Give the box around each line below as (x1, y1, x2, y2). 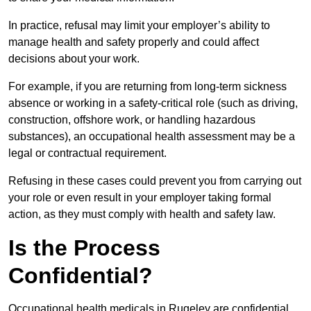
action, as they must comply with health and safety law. (8, 208, 276, 221)
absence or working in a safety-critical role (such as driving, (8, 97, 298, 110)
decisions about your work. (8, 53, 140, 65)
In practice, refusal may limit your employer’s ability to (8, 19, 270, 32)
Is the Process (8, 235, 160, 261)
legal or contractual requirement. (8, 147, 169, 160)
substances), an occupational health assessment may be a (8, 131, 295, 143)
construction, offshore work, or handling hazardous (8, 114, 255, 126)
